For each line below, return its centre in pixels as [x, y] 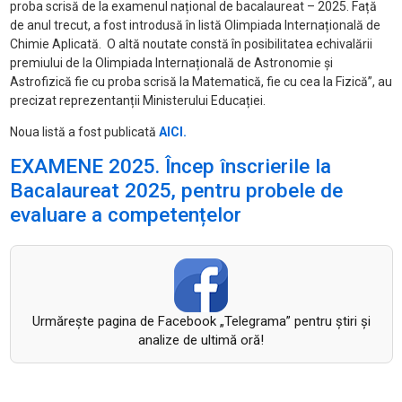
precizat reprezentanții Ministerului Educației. [137, 101]
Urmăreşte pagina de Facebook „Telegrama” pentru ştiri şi [201, 322]
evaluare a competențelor [125, 215]
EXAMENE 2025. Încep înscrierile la [170, 167]
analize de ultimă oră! [201, 341]
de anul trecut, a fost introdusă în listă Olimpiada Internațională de [195, 26]
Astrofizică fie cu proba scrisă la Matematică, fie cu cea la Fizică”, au [201, 82]
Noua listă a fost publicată [83, 132]
